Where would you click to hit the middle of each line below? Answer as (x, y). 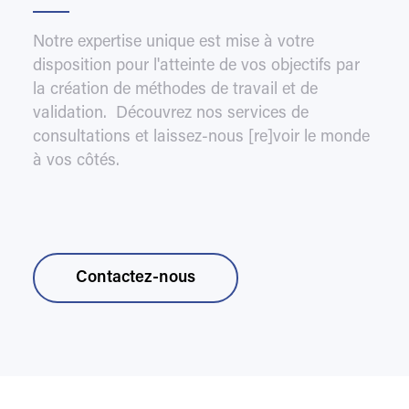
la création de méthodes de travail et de (175, 91)
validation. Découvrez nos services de (170, 115)
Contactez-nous (135, 278)
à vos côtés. (76, 162)
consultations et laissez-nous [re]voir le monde (201, 138)
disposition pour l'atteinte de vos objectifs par (196, 67)
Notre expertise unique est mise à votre (173, 43)
